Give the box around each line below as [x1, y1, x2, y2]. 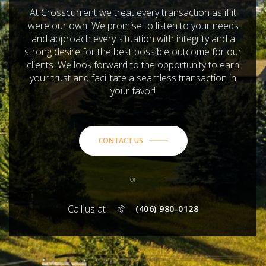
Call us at [68, 202, 106, 216]
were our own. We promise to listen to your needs [27, 18, 239, 32]
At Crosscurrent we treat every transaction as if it [30, 5, 236, 19]
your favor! [110, 84, 156, 97]
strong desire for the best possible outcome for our [24, 45, 242, 58]
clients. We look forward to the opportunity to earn [27, 58, 239, 71]
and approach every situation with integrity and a [31, 31, 235, 45]
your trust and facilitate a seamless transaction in [30, 71, 236, 84]
